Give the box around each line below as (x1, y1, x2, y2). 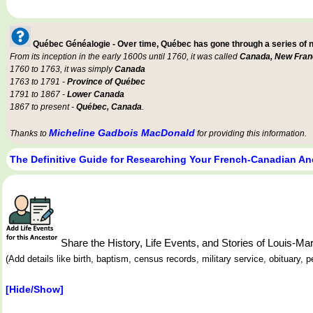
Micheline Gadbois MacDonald (49, 126, 195, 138)
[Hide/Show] (6, 283, 64, 295)
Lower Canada (67, 89, 124, 99)
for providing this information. (195, 128, 307, 138)
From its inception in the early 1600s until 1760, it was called (10, 51, 240, 61)
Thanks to (10, 128, 49, 138)
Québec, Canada (76, 101, 142, 112)
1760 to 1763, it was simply (10, 64, 115, 74)
